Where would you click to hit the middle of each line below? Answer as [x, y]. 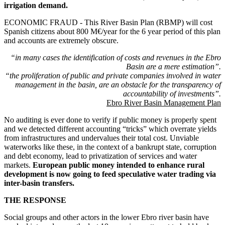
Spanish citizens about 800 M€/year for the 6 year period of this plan [112, 31]
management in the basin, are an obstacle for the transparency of [118, 84]
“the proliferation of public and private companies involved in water [113, 75]
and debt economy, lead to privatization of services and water [100, 156]
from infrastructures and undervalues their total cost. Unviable [101, 138]
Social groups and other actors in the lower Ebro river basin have [106, 217]
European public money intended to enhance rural [119, 165]
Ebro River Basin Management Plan [164, 102]
